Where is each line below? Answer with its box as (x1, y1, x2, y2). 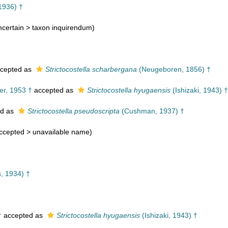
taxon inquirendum (32, 23, 92, 32)
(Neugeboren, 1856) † (137, 65, 211, 73)
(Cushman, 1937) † (120, 107, 184, 115)
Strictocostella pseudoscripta (27, 107, 120, 115)
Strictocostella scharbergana (45, 65, 137, 73)
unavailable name (33, 128, 90, 136)
